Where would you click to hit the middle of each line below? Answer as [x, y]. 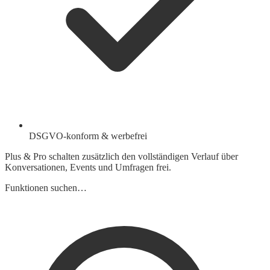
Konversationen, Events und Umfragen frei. [88, 168]
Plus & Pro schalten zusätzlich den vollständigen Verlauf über [121, 157]
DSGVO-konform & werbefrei [88, 136]
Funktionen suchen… [46, 188]
